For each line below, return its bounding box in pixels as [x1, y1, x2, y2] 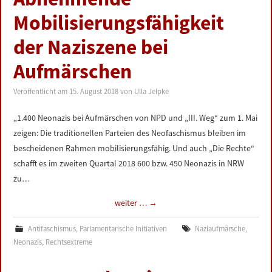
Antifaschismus [27, 224, 76, 233]
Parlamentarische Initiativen [79, 224, 167, 233]
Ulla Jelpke [134, 87, 169, 96]
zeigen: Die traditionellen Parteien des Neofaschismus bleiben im [13, 127, 246, 138]
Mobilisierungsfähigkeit [13, 10, 225, 35]
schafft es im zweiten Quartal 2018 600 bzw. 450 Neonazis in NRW [13, 158, 245, 169]
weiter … [115, 197, 149, 208]
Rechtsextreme [46, 237, 93, 246]
